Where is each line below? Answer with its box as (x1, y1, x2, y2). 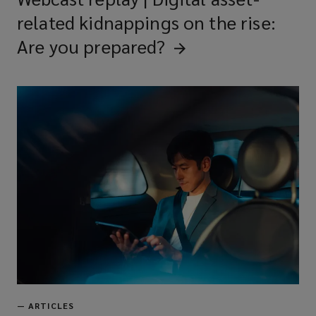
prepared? (83, 34, 166, 59)
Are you (17, 34, 80, 59)
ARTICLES (28, 300, 74, 312)
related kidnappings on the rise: (17, 10, 276, 35)
